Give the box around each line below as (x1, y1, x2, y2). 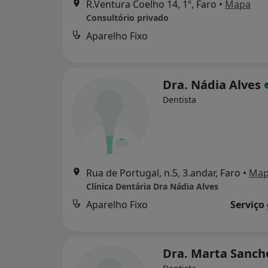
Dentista (163, 94, 196, 105)
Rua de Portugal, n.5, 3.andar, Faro (86, 166, 240, 179)
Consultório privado (86, 12, 169, 23)
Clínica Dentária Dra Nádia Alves (86, 181, 218, 192)
